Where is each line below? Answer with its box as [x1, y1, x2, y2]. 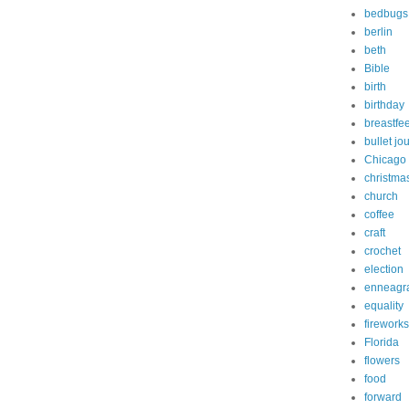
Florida [364, 336, 399, 349]
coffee [364, 208, 394, 221]
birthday [364, 99, 404, 111]
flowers [364, 354, 400, 367]
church [364, 190, 398, 203]
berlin [364, 26, 393, 38]
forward [364, 391, 402, 404]
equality [364, 299, 404, 312]
